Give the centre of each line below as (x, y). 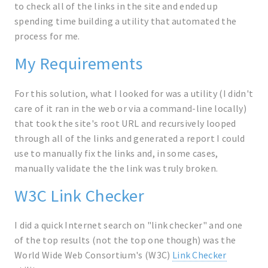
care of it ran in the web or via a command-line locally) (130, 108)
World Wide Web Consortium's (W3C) (93, 255)
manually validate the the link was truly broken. (116, 168)
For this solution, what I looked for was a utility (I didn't (134, 93)
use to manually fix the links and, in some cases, (116, 153)
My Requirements (79, 64)
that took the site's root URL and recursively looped (125, 123)
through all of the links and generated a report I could (130, 138)
